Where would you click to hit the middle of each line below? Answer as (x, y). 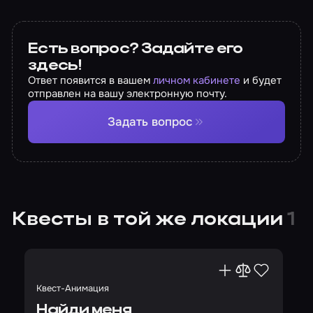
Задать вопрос (150, 122)
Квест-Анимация (73, 288)
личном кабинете (197, 80)
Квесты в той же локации (150, 220)
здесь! (55, 65)
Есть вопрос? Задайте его (136, 49)
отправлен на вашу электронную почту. (128, 93)
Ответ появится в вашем (91, 80)
